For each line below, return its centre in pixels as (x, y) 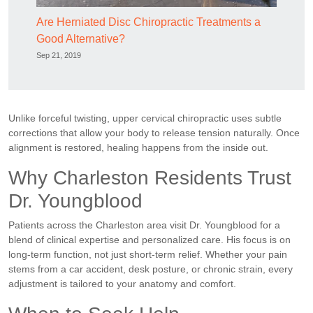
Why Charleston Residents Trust (150, 177)
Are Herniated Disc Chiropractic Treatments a (148, 22)
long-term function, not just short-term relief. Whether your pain (148, 254)
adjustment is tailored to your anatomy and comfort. (122, 283)
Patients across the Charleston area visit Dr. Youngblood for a (144, 225)
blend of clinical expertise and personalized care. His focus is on (150, 239)
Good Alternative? (81, 38)
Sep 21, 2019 (59, 55)
